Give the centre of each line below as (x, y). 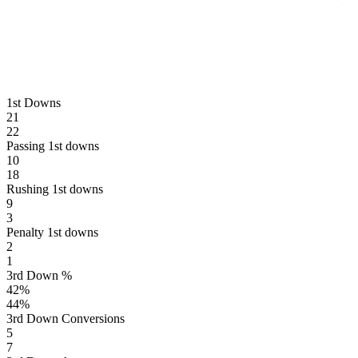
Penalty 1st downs (52, 232)
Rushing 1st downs (55, 189)
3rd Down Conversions (66, 318)
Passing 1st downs (53, 145)
